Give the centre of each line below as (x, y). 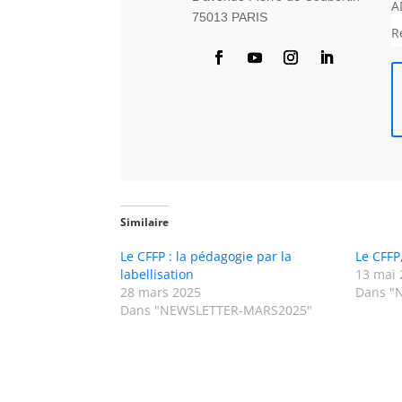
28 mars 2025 (161, 292)
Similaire (145, 222)
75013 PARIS (229, 17)
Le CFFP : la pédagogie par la (206, 256)
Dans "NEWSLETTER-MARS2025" (217, 310)
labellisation (157, 274)
